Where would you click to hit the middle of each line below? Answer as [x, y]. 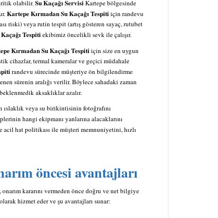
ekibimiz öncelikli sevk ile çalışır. [86, 34]
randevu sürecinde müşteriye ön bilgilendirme [72, 71]
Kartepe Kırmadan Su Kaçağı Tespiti [58, 13]
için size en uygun [114, 50]
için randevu [126, 13]
